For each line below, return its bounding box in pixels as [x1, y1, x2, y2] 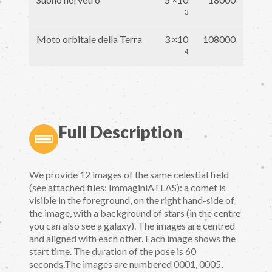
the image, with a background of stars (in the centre [29, 206, 240, 219]
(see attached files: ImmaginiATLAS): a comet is [29, 181, 226, 193]
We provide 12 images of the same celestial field [29, 168, 229, 180]
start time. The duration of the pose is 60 [29, 245, 196, 257]
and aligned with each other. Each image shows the [29, 232, 236, 244]
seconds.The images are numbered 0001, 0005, [29, 257, 223, 270]
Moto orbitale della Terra [36, 33, 142, 45]
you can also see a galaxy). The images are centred [29, 219, 235, 231]
